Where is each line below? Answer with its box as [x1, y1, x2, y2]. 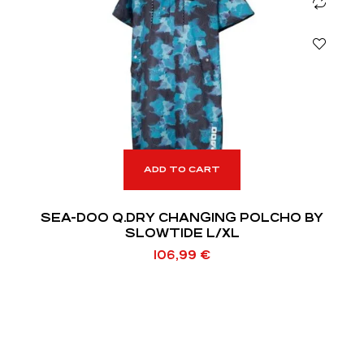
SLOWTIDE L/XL [124, 225, 240, 240]
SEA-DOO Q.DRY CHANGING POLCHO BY [41, 210, 323, 224]
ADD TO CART [144, 163, 220, 175]
